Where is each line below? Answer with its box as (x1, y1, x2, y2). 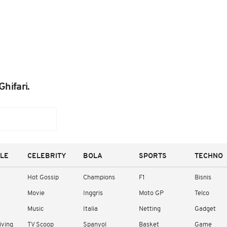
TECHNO (195, 153, 223, 160)
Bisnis (195, 174, 211, 181)
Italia (83, 206, 98, 212)
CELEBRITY (27, 153, 66, 160)
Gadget (195, 206, 216, 212)
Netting (139, 206, 161, 212)
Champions (83, 174, 115, 181)
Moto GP (139, 190, 164, 197)
